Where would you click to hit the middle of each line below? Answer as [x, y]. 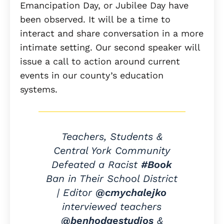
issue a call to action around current [100, 61]
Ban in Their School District [112, 178]
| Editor [76, 192]
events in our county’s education [92, 75]
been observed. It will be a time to [95, 19]
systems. [40, 89]
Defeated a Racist [96, 164]
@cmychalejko [131, 192]
